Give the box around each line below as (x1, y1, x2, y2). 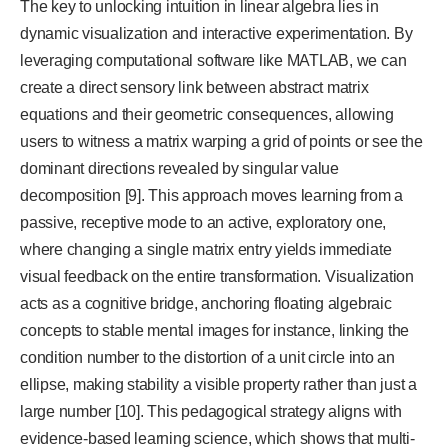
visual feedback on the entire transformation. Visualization (20, 268, 414, 286)
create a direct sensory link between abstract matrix (20, 79, 369, 97)
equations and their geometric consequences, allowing (20, 106, 394, 124)
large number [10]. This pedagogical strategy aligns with (20, 403, 402, 421)
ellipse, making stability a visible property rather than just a (20, 376, 417, 394)
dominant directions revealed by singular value (20, 160, 339, 178)
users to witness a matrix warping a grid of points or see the (20, 133, 423, 151)
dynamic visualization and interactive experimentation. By (20, 25, 413, 43)
